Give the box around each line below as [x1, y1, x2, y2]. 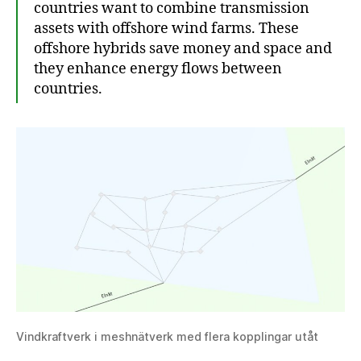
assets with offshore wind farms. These [34, 19, 299, 38]
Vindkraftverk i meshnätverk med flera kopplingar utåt [16, 329, 318, 343]
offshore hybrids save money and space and [34, 39, 332, 58]
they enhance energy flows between [34, 59, 282, 78]
